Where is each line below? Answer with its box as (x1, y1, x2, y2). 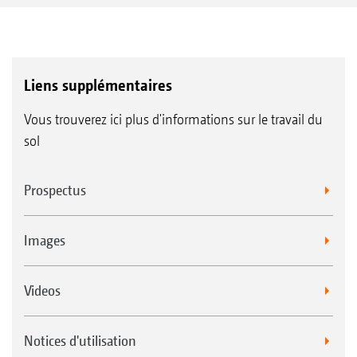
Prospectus (24, 181, 86, 198)
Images (24, 231, 65, 249)
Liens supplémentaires (24, 75, 172, 95)
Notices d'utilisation (24, 331, 136, 349)
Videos (24, 281, 61, 299)
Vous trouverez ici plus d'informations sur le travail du (24, 110, 323, 127)
